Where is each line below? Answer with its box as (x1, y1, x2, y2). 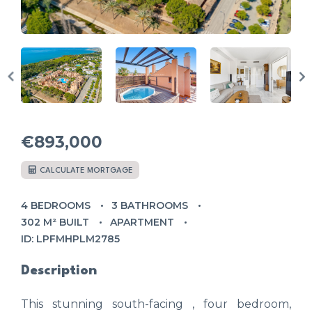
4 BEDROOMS (21, 198, 91, 212)
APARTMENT (110, 215, 174, 228)
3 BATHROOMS (111, 198, 188, 212)
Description (21, 263, 97, 278)
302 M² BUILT (21, 215, 89, 228)
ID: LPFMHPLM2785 (21, 232, 120, 245)
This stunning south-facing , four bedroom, (21, 297, 291, 311)
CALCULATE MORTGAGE (38, 166, 133, 175)
